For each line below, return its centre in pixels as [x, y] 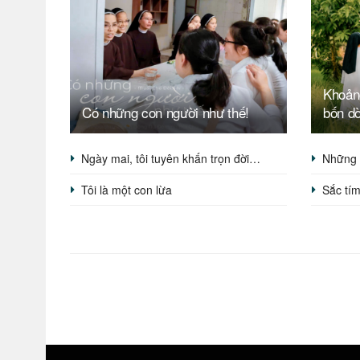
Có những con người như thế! [166, 112]
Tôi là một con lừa [127, 190]
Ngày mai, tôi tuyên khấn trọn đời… [171, 159]
